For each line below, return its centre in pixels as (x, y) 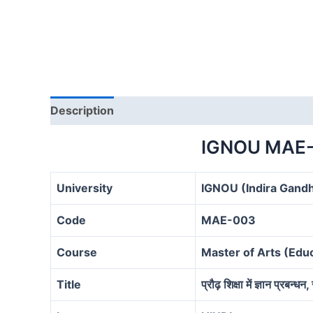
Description (82, 110)
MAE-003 (228, 220)
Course (77, 252)
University (85, 188)
